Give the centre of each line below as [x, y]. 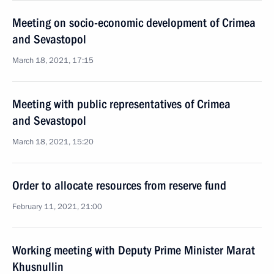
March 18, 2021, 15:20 [53, 142]
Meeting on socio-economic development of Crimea [134, 23]
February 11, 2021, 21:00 [57, 207]
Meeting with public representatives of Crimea [121, 104]
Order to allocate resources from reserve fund [119, 185]
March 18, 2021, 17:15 [53, 61]
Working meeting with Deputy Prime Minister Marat [134, 250]
